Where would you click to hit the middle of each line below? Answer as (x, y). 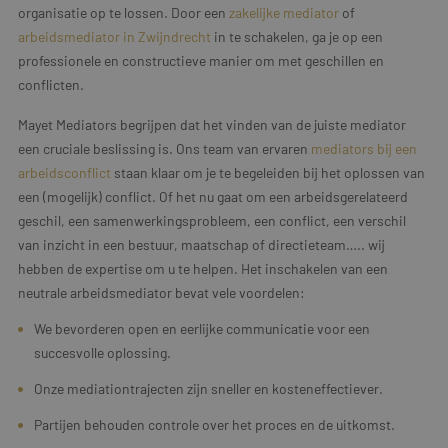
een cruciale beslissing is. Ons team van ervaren (164, 148)
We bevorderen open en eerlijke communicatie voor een (202, 328)
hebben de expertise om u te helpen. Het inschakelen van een (203, 268)
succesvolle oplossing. (102, 352)
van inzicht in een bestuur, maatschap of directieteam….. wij (201, 244)
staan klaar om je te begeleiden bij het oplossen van (269, 172)
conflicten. (52, 84)
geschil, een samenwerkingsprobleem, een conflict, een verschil (212, 220)
